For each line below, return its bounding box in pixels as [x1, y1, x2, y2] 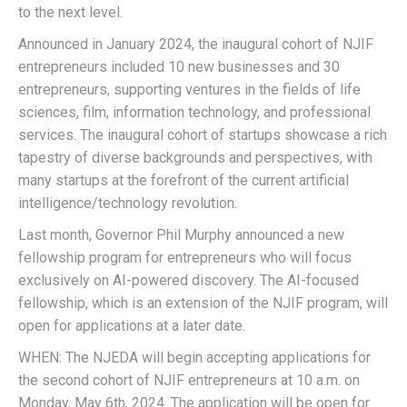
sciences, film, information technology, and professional [18, 104, 371, 121]
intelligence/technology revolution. [18, 194, 237, 212]
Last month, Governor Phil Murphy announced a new [18, 226, 344, 243]
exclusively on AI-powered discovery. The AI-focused [18, 272, 359, 289]
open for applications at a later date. [18, 317, 245, 334]
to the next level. [18, 4, 123, 21]
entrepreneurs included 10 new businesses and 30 [18, 58, 340, 75]
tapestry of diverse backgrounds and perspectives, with [18, 149, 372, 166]
